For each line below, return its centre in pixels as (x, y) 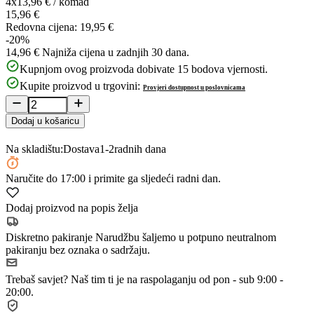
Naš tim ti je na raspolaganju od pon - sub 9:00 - (177, 279)
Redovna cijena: (41, 27)
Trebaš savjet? (38, 279)
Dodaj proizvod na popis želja (72, 207)
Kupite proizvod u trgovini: (80, 86)
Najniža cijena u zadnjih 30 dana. (116, 52)
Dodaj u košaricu (45, 121)
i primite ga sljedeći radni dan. (153, 178)
